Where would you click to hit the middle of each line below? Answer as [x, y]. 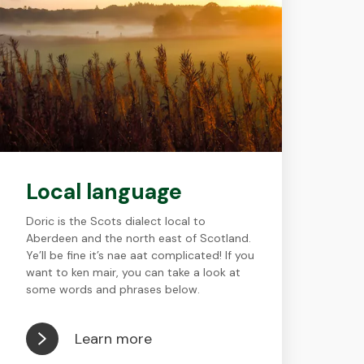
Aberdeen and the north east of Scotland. [138, 238]
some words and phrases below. [113, 289]
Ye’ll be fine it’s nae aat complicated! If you [140, 255]
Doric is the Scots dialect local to [115, 221]
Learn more [113, 338]
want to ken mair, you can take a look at [133, 272]
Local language [104, 191]
